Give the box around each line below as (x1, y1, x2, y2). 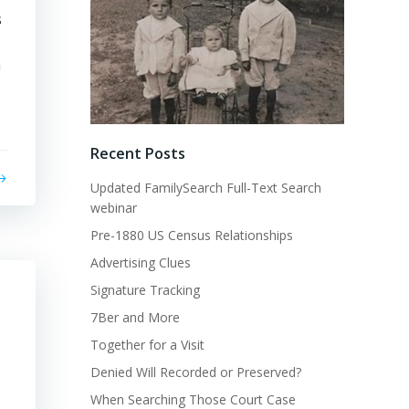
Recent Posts (90, 143, 185, 164)
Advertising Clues (90, 254, 191, 272)
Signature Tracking (90, 281, 200, 299)
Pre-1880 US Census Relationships (90, 226, 293, 245)
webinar (90, 199, 137, 217)
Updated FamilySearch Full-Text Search (90, 179, 321, 197)
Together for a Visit (90, 336, 204, 354)
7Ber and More (90, 309, 180, 327)
